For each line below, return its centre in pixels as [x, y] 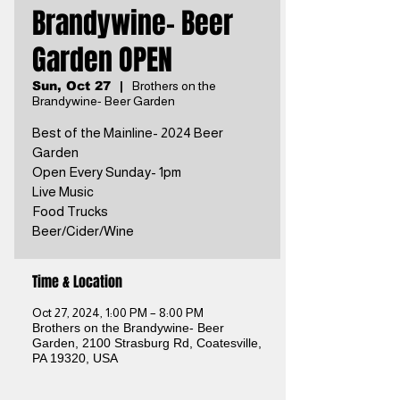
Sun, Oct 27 [71, 86]
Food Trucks [70, 211]
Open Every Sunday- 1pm [107, 172]
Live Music [63, 192]
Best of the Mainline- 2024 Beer [128, 133]
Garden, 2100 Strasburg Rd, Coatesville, [147, 343]
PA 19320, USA [75, 358]
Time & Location [77, 282]
